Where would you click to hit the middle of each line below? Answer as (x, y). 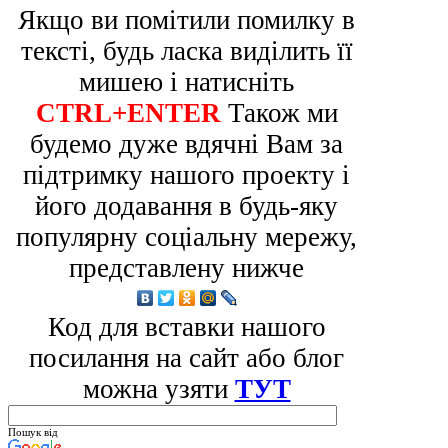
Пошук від (33, 432)
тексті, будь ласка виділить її (186, 51)
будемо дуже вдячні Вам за (186, 144)
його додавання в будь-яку (186, 206)
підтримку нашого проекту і (186, 175)
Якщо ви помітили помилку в (186, 20)
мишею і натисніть (186, 82)
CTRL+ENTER (128, 113)
